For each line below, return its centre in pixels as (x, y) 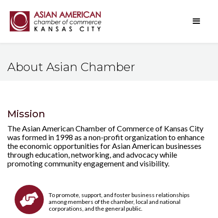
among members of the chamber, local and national (115, 202)
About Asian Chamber (71, 67)
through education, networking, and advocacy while (92, 154)
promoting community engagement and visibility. (88, 163)
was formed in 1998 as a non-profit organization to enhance (106, 137)
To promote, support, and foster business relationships (119, 195)
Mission (26, 114)
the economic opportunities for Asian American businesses (104, 146)
